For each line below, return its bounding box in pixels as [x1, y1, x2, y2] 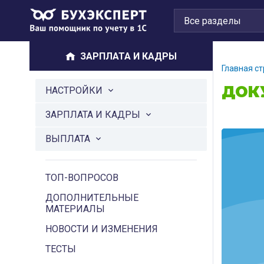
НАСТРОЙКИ [45, 85, 103, 96]
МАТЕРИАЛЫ [45, 203, 105, 214]
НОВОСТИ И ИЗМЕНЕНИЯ [45, 223, 158, 235]
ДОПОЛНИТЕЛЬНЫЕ [45, 192, 138, 203]
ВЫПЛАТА [45, 133, 90, 144]
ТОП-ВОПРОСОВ [45, 172, 118, 183]
